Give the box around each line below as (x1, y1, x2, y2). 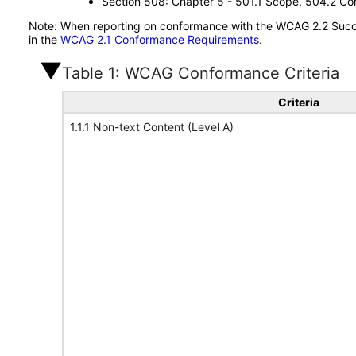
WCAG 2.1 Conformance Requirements (60, 33, 259, 46)
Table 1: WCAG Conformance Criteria (62, 64, 339, 83)
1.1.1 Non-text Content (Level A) (70, 120, 234, 133)
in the (29, 33, 60, 46)
